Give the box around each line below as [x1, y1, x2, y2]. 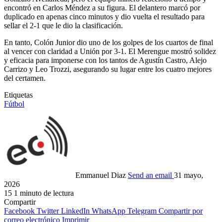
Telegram [127, 207, 157, 216]
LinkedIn [61, 207, 90, 216]
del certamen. [4, 74, 46, 83]
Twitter [37, 207, 59, 216]
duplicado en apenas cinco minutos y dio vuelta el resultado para [4, 12, 205, 21]
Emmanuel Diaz [75, 171, 126, 180]
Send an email [128, 171, 172, 180]
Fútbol [4, 100, 24, 109]
